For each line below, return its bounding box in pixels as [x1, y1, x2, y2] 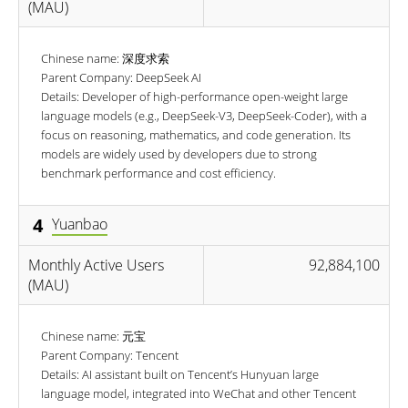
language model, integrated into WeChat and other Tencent [41, 384, 356, 402]
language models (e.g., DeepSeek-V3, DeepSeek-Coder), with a [41, 107, 367, 124]
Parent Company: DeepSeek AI [41, 68, 201, 86]
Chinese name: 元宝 [41, 327, 146, 344]
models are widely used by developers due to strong [41, 145, 317, 162]
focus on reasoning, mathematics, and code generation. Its [41, 126, 351, 143]
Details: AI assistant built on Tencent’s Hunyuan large [41, 365, 319, 382]
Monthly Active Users [28, 254, 164, 275]
